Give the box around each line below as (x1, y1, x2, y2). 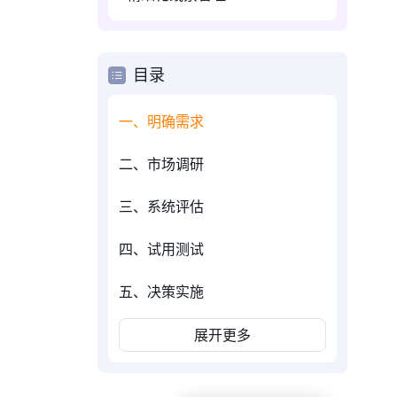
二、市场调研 (119, 155, 204, 173)
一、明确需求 (119, 113, 204, 130)
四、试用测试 (119, 240, 204, 258)
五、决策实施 (119, 283, 204, 300)
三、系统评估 (119, 198, 204, 215)
